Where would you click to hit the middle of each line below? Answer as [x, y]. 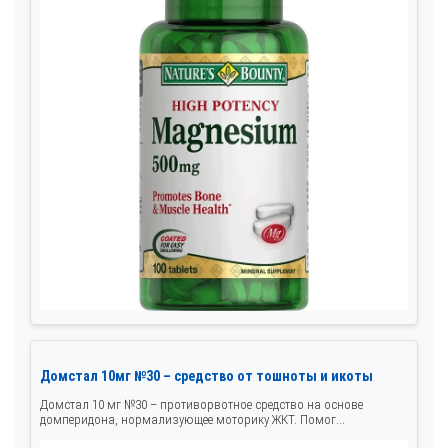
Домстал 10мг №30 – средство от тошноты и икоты [206, 376]
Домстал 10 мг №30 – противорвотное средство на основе [201, 405]
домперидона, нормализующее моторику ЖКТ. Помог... [192, 420]
